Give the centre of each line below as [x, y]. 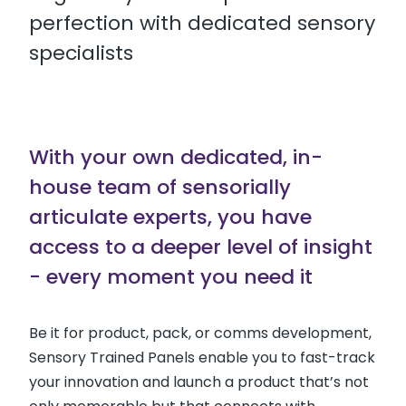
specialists [81, 53]
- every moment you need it [171, 277]
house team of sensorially [160, 187]
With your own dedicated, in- [176, 157]
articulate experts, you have [170, 217]
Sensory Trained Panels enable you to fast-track [202, 358]
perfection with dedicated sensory [202, 23]
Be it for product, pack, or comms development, [200, 333]
